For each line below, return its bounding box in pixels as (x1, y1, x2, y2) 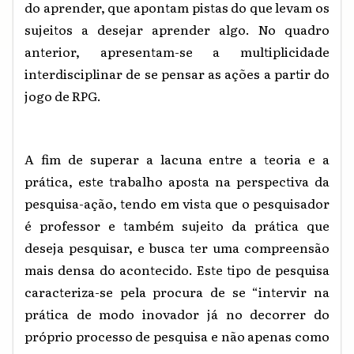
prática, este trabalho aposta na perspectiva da (24, 171, 330, 190)
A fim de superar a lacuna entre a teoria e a (24, 149, 330, 168)
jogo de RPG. (24, 85, 101, 105)
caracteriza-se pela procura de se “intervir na (24, 281, 330, 301)
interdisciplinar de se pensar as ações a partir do (24, 63, 330, 83)
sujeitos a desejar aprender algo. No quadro (24, 19, 330, 39)
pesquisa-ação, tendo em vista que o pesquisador (24, 193, 330, 213)
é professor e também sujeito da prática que (24, 215, 330, 235)
